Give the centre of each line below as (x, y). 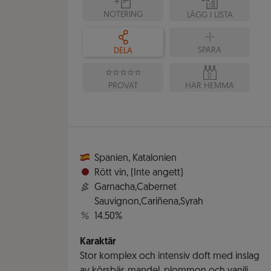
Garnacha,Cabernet (135, 188)
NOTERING (123, 15)
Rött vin (110, 173)
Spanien (111, 159)
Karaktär (98, 242)
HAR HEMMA (210, 87)
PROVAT (123, 86)
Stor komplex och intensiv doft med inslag (170, 257)
